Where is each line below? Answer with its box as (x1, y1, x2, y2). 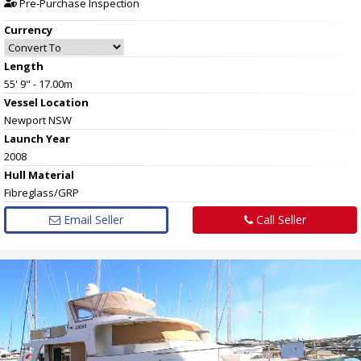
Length (4, 58, 44, 73)
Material (26, 167, 74, 182)
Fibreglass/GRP (4, 185, 79, 200)
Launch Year (4, 131, 70, 146)
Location (40, 94, 89, 110)
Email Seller (60, 211, 123, 227)
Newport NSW (4, 112, 72, 127)
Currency (4, 22, 52, 37)
